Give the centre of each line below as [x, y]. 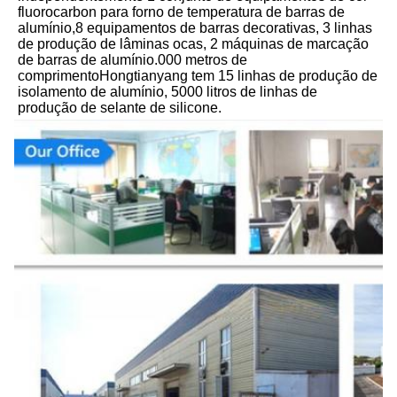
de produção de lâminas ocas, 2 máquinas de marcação [193, 43]
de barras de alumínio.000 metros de [132, 59]
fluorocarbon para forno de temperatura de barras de [181, 12]
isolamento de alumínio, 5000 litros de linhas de [167, 91]
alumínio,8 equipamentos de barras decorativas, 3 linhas [195, 27]
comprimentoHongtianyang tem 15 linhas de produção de [198, 75]
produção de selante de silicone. [120, 107]
